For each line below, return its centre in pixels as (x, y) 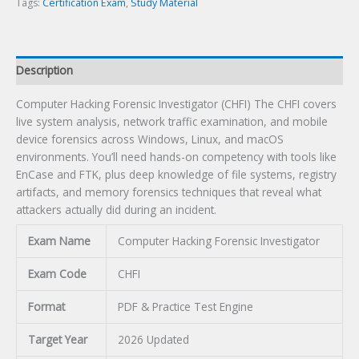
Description (44, 70)
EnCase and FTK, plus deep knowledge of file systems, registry (176, 175)
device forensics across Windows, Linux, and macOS (150, 139)
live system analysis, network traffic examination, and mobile (172, 122)
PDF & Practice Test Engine (185, 307)
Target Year (57, 340)
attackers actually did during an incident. (116, 210)
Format (46, 307)
